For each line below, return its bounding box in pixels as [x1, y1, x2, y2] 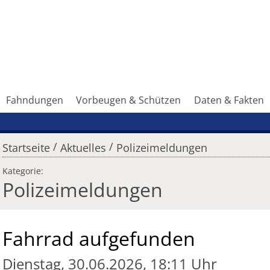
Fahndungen [5, 93, 63, 107]
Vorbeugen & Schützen [76, 93, 181, 107]
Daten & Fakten [194, 93, 265, 107]
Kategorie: [2, 165, 43, 177]
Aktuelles [60, 140, 106, 155]
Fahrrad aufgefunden [2, 225, 195, 252]
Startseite [2, 140, 50, 155]
